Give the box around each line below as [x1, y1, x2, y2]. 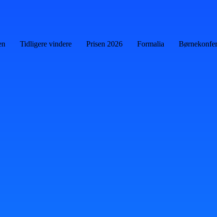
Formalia [137, 40, 164, 48]
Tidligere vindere [19, 40, 72, 48]
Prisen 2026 [86, 40, 123, 48]
